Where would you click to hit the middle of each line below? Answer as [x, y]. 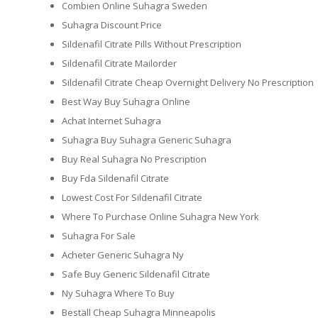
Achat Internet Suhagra [111, 121]
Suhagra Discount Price [112, 25]
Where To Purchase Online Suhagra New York [160, 217]
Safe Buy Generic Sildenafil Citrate [136, 274]
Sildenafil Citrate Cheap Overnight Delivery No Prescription [188, 83]
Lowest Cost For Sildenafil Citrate [132, 198]
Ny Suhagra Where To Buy [118, 294]
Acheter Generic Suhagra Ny [123, 255]
